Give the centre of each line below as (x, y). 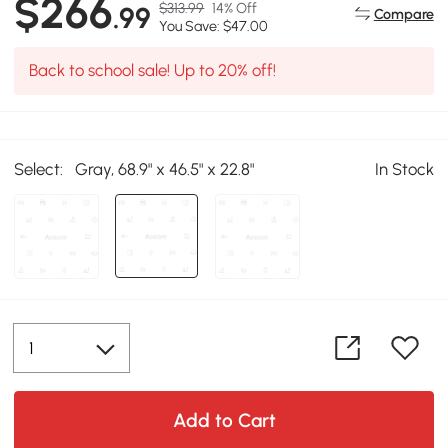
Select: (39, 168)
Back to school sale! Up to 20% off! (152, 70)
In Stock (404, 168)
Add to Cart (224, 420)
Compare (403, 13)
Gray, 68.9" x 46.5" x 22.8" (165, 168)
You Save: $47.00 (214, 26)
